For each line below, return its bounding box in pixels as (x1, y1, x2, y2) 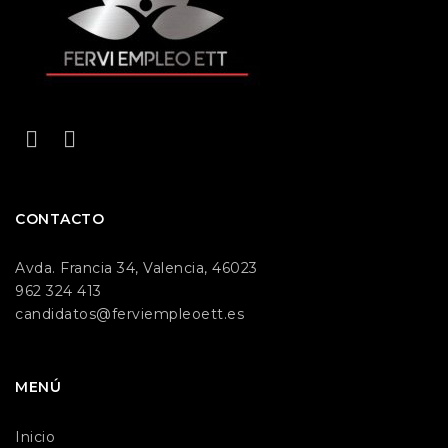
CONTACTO (15, 209, 104, 228)
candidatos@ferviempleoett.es (15, 305, 244, 323)
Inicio (15, 427, 55, 446)
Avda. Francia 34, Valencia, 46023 (15, 259, 258, 277)
